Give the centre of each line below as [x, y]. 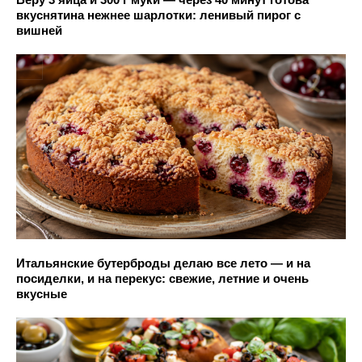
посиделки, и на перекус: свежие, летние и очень [162, 279]
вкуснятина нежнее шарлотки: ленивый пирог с [158, 15]
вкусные [42, 294]
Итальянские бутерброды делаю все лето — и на [163, 263]
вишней [39, 30]
